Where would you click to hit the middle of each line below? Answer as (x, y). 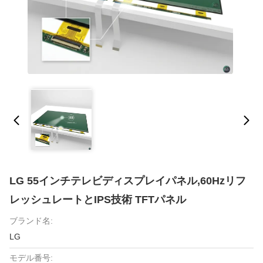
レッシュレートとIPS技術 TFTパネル (98, 200)
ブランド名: (31, 221)
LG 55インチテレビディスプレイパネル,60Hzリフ (128, 181)
